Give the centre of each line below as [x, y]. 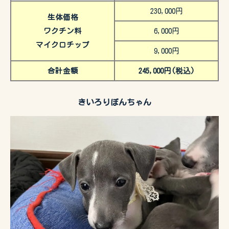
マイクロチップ [63, 45]
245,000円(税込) [166, 71]
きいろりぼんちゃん [114, 102]
